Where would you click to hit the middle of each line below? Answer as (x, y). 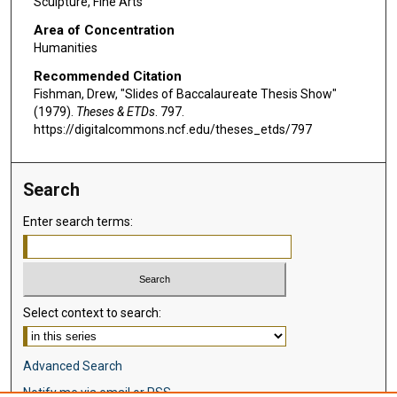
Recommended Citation (107, 76)
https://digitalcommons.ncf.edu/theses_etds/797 (172, 129)
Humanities (65, 48)
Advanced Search (73, 366)
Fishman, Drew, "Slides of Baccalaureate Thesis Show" (185, 93)
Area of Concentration (104, 31)
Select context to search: (93, 312)
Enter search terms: (78, 222)
